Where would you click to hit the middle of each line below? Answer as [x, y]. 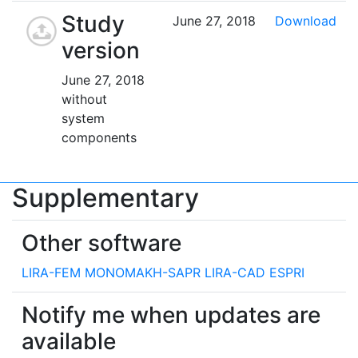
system [83, 118]
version [101, 50]
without [84, 99]
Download [306, 20]
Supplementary [105, 197]
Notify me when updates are [171, 314]
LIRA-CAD [237, 272]
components [99, 137]
